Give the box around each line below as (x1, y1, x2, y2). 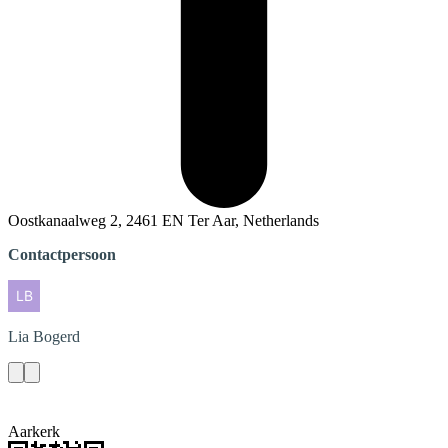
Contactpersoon (8, 246, 116, 264)
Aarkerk (8, 423, 60, 441)
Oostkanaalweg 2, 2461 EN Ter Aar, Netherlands (8, 212, 319, 230)
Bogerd (33, 328, 80, 346)
